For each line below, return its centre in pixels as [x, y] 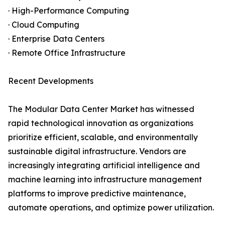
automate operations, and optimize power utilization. [111, 208]
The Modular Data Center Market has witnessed [101, 109]
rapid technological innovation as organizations [101, 123]
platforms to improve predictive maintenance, [97, 194]
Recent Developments [51, 81]
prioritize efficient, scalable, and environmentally [103, 137]
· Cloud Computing [44, 25]
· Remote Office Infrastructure [67, 53]
